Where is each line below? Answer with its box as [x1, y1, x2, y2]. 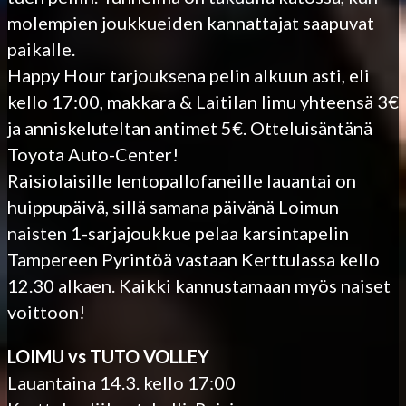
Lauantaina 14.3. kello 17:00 [7, 371, 236, 393]
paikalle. [7, 37, 75, 60]
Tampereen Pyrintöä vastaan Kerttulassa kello [7, 247, 380, 270]
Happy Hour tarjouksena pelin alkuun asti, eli [7, 63, 370, 86]
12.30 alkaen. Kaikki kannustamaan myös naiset [7, 274, 391, 296]
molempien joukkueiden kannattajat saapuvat [7, 11, 374, 34]
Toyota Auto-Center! [7, 142, 179, 165]
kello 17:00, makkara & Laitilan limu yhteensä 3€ [7, 90, 399, 112]
